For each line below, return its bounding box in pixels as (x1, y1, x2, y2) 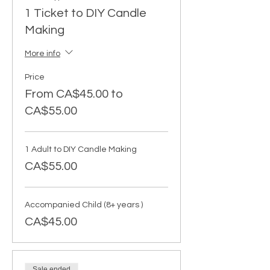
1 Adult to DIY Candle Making (25, 145, 137, 154)
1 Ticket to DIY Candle (25, 7, 146, 20)
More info (25, 49, 60, 58)
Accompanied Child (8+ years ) (25, 201, 143, 210)
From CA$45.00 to (25, 88, 123, 101)
